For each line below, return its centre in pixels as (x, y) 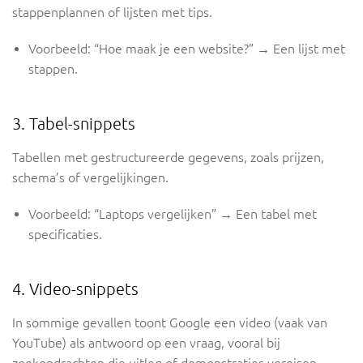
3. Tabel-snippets (74, 124)
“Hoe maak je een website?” (174, 49)
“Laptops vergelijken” (155, 214)
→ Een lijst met (299, 49)
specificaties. (65, 235)
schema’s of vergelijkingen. (90, 178)
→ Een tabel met (267, 214)
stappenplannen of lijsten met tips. (112, 13)
